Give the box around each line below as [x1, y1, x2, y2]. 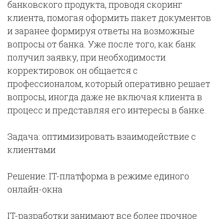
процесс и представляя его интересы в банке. [7, 104, 206, 116]
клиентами [7, 144, 56, 156]
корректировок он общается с [7, 65, 138, 77]
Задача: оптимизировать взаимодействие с [7, 131, 196, 143]
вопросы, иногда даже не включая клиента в [7, 91, 202, 103]
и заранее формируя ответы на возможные [7, 25, 195, 37]
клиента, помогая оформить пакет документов [7, 12, 211, 24]
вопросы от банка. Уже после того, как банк [7, 38, 196, 50]
